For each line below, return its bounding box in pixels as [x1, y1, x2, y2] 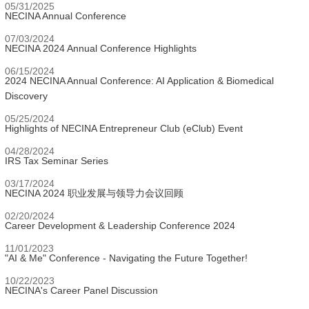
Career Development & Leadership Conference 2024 [5, 220, 235, 231]
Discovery [5, 90, 48, 101]
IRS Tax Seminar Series [5, 155, 108, 166]
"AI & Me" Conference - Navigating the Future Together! [5, 252, 248, 263]
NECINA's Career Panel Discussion [5, 285, 158, 296]
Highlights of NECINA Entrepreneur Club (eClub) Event [5, 123, 243, 134]
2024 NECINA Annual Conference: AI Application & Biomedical [5, 75, 274, 86]
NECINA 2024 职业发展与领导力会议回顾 [5, 188, 183, 199]
